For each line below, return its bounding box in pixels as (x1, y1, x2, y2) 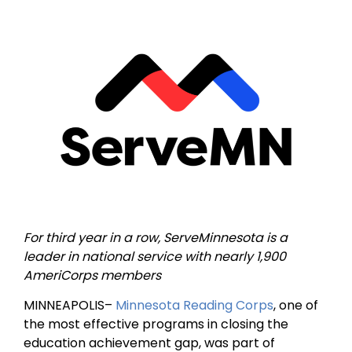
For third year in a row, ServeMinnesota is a (24, 228, 288, 247)
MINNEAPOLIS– (24, 296, 115, 315)
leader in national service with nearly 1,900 (24, 247, 286, 266)
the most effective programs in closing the (24, 315, 288, 334)
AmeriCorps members (24, 266, 161, 284)
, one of (273, 296, 318, 315)
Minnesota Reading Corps (115, 296, 273, 315)
